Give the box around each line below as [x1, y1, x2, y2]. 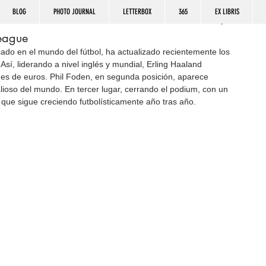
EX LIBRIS [214, 7, 239, 16]
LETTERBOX [122, 7, 151, 16]
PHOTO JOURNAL [53, 7, 96, 16]
